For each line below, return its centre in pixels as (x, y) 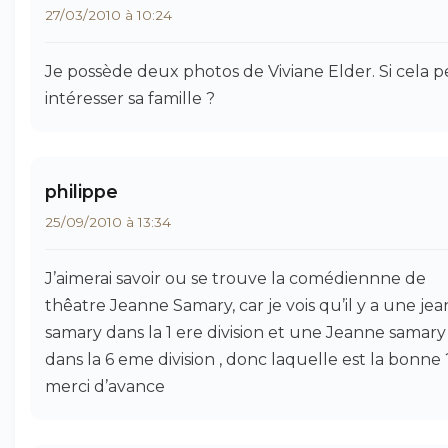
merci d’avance (105, 386)
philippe (81, 191)
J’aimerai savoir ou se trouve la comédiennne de (235, 278)
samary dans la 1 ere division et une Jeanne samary (245, 332)
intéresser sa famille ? (130, 98)
